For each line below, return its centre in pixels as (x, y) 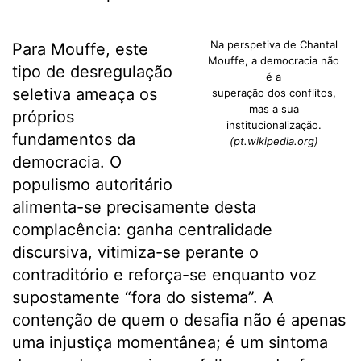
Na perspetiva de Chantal (274, 45)
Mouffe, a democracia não (274, 61)
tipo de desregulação (92, 72)
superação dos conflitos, (274, 93)
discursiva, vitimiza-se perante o (135, 253)
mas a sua (274, 109)
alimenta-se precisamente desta (134, 207)
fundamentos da (74, 140)
